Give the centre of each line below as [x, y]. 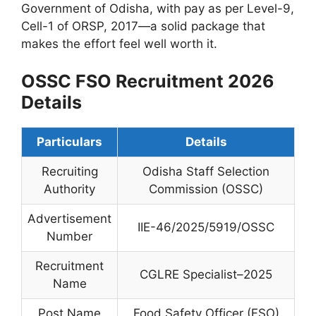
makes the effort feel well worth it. [119, 43]
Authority [69, 189]
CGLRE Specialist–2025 [206, 275]
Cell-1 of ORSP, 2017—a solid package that [143, 26]
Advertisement [69, 219]
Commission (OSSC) [206, 189]
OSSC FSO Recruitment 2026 [148, 81]
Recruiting [69, 172]
